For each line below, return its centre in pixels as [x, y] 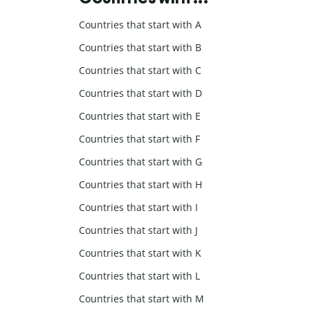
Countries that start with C [140, 71]
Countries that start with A [140, 25]
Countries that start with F [139, 139]
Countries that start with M [142, 299]
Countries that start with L [139, 276]
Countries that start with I [138, 208]
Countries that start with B [140, 48]
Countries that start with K [140, 253]
